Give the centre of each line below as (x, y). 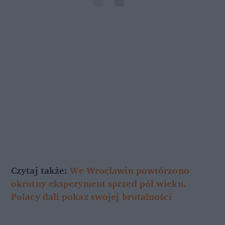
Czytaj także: (41, 171)
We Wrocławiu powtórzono (130, 171)
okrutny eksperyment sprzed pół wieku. (99, 184)
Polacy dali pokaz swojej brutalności (91, 197)
